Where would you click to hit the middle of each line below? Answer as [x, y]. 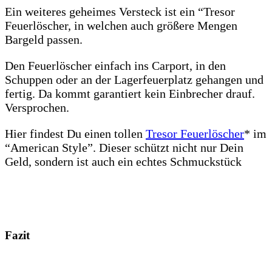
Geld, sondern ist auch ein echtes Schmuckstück [123, 162]
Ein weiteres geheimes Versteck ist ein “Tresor [120, 12]
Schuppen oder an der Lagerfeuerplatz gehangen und [134, 80]
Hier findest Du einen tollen [75, 134]
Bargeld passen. [44, 40]
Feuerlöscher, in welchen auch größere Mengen [121, 26]
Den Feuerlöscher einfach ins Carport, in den [115, 66]
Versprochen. [37, 108]
